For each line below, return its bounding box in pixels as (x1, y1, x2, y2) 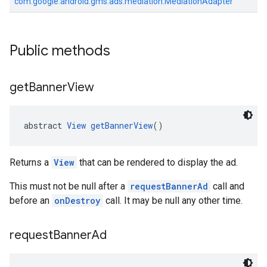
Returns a (10, 157, 51, 168)
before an (10, 195, 52, 206)
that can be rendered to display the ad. (77, 157, 238, 168)
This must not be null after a (10, 181, 128, 192)
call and (210, 181, 244, 192)
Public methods (10, 42, 110, 60)
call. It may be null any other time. (103, 195, 243, 206)
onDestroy (54, 195, 101, 206)
